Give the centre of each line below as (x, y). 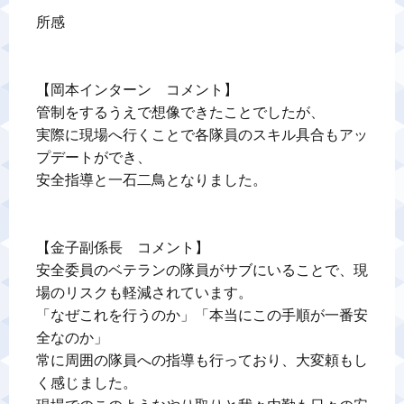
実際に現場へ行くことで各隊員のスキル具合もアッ (202, 135)
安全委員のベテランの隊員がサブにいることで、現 (202, 271)
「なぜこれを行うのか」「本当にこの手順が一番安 (202, 316)
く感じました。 (87, 383)
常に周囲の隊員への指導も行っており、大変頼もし (202, 361)
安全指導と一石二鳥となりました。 (151, 180)
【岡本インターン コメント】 (137, 90)
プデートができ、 (94, 158)
